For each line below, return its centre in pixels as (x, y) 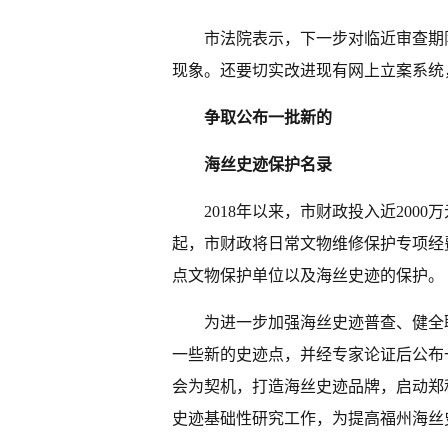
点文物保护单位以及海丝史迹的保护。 (308, 275)
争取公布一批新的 (268, 117)
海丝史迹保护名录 (268, 164)
